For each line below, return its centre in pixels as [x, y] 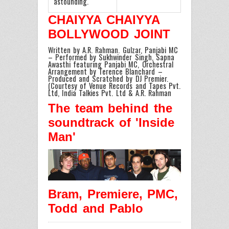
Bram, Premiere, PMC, [113, 194]
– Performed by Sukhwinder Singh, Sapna [111, 57]
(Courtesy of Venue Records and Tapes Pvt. [114, 86]
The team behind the [110, 108]
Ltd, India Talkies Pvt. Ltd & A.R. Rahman [110, 93]
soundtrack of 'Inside [111, 122]
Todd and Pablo [96, 208]
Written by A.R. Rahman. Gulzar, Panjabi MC [113, 50]
